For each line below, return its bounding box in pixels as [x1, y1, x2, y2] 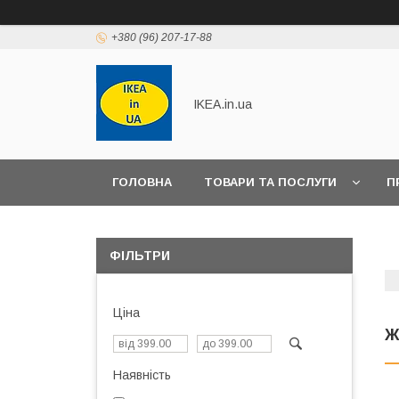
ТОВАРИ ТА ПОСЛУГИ [204, 175, 337, 189]
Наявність [113, 368, 171, 382]
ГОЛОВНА [112, 175, 172, 189]
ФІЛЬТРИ [110, 248, 170, 263]
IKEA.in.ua [193, 97, 252, 111]
